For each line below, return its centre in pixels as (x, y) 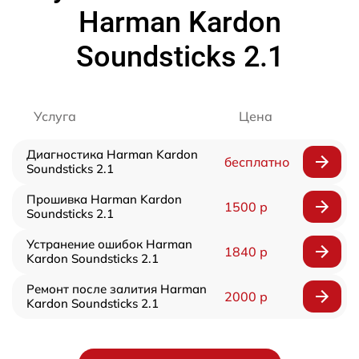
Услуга (55, 116)
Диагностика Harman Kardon (112, 154)
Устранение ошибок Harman (109, 244)
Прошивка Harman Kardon (104, 199)
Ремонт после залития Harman (117, 288)
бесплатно (256, 161)
